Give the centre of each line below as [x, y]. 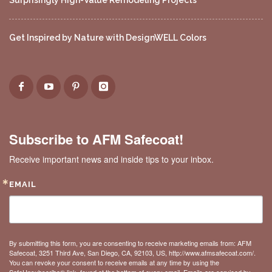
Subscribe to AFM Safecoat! [96, 139]
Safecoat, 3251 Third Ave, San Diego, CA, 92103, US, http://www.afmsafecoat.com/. [132, 253]
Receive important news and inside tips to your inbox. [111, 159]
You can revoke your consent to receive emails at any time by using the [114, 262]
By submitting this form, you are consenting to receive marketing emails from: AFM [130, 243]
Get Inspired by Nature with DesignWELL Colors [108, 38]
